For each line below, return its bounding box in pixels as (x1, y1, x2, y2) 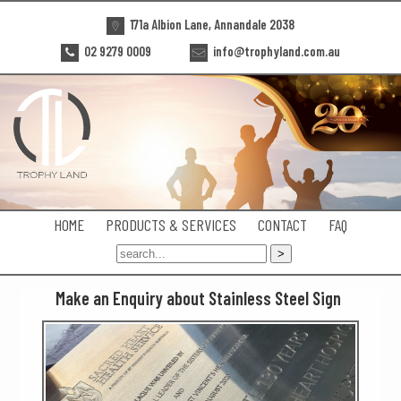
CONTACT (258, 215, 307, 235)
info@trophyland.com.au (210, 43, 340, 59)
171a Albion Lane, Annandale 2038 (127, 16, 294, 32)
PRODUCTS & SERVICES (106, 215, 236, 235)
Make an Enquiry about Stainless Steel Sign (55, 287, 341, 309)
